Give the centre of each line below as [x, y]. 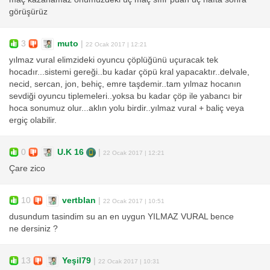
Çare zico [27, 169]
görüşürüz [28, 12]
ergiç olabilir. [33, 121]
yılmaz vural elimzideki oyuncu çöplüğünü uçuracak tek [114, 60]
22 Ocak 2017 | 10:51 [134, 201]
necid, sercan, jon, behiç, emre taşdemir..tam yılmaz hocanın [125, 84]
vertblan [79, 200]
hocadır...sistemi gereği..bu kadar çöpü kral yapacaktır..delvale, [129, 72]
